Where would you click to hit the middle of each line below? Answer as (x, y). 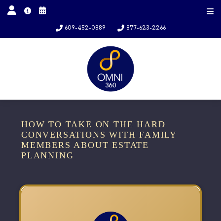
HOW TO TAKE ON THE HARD (93, 124)
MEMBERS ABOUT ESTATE (85, 145)
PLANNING (48, 155)
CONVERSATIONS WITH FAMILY (99, 135)
